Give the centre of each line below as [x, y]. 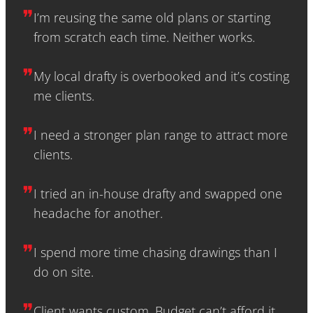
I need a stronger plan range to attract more [161, 135]
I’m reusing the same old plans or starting [152, 17]
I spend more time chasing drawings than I [155, 252]
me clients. [64, 96]
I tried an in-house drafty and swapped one [158, 194]
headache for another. [98, 213]
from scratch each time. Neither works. [144, 37]
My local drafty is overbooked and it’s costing [161, 76]
